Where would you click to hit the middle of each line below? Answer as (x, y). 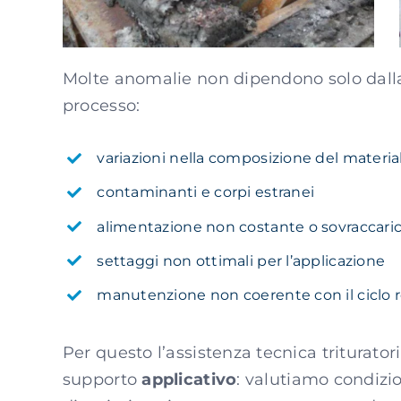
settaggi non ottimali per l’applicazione (241, 260)
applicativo (189, 379)
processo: (101, 106)
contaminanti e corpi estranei (206, 192)
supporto (102, 379)
